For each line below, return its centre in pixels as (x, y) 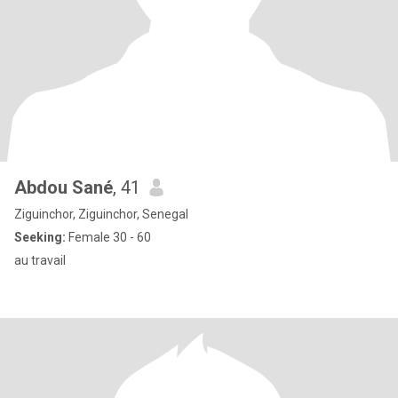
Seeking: (40, 237)
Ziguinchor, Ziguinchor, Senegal (101, 214)
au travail (40, 260)
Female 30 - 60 (108, 237)
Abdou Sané (64, 187)
